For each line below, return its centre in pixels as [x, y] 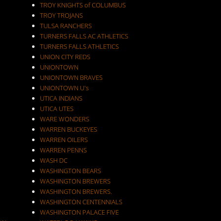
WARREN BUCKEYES [68, 129]
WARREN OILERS [64, 140]
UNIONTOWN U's [64, 88]
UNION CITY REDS [65, 57]
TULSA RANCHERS [66, 26]
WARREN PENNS [63, 150]
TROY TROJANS [61, 15]
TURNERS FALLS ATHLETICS [79, 46]
